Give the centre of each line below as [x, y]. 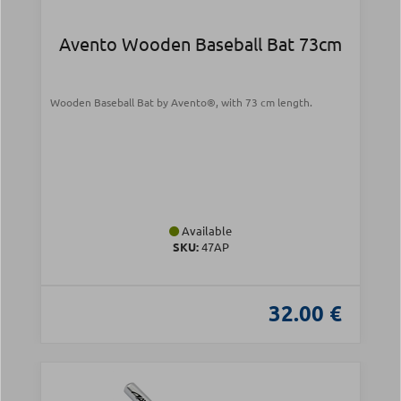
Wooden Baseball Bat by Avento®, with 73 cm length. [181, 102]
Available [205, 231]
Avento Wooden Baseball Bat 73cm [200, 44]
